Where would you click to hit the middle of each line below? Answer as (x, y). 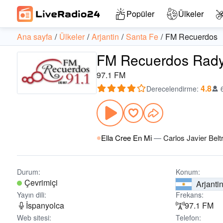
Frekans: (190, 195)
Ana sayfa (35, 37)
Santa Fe (142, 37)
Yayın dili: (32, 195)
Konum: (188, 172)
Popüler (140, 14)
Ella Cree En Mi (126, 138)
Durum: (29, 172)
